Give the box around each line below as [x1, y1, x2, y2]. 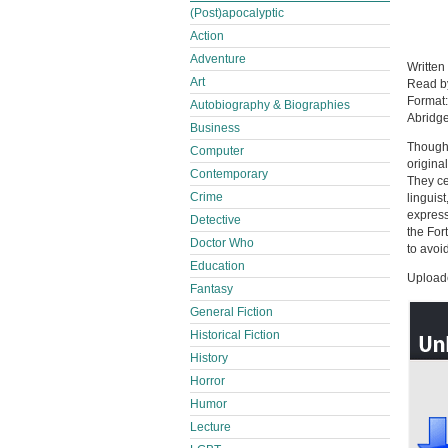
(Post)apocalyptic [190, 6, 284, 20]
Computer [190, 144, 244, 158]
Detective [190, 213, 241, 227]
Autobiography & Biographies [190, 98, 350, 112]
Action [190, 29, 224, 43]
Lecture [190, 420, 231, 434]
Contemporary [190, 167, 268, 181]
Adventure [190, 52, 246, 66]
